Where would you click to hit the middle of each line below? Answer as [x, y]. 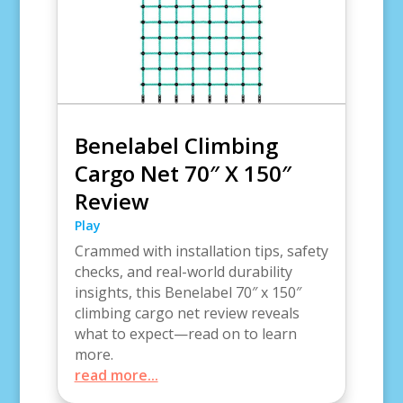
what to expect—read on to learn [185, 333]
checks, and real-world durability [183, 271]
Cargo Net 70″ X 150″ [183, 173]
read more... [116, 375]
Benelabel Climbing [176, 145]
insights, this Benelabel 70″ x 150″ [188, 292]
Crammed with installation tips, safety [201, 251]
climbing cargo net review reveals [187, 313]
